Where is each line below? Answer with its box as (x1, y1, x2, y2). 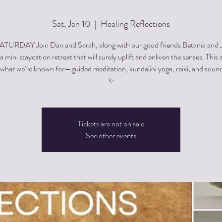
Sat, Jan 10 (52, 17, 91, 30)
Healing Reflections (101, 17, 170, 30)
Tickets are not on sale (78, 117, 144, 129)
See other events (86, 129, 136, 141)
